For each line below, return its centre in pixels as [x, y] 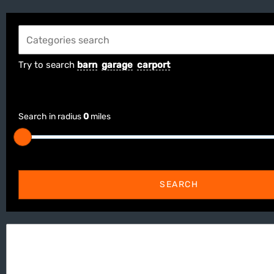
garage [117, 65]
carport [154, 65]
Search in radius [51, 117]
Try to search [48, 65]
